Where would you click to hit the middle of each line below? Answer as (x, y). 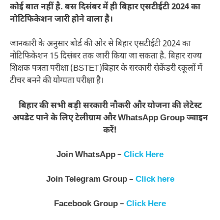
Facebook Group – (90, 205)
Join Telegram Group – (91, 180)
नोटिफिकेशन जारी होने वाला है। (61, 19)
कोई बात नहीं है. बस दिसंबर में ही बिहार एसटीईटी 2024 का (105, 7)
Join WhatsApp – (90, 155)
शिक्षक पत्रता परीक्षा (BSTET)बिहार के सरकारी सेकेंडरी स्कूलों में (106, 69)
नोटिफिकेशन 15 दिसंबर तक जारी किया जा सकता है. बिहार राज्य (106, 57)
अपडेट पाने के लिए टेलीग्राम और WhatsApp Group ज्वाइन (110, 118)
